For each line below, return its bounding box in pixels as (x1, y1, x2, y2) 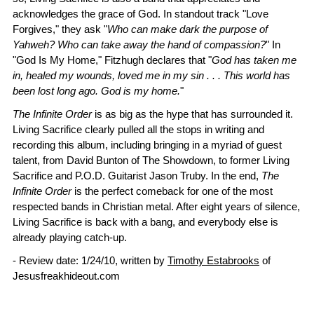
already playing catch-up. (13, 231, 127, 243)
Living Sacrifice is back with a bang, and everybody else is (13, 216, 278, 228)
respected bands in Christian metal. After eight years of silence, (13, 200, 300, 212)
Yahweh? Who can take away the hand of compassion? (13, 39, 266, 50)
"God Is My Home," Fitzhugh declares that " (13, 54, 212, 66)
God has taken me (212, 54, 296, 66)
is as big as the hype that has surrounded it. (92, 108, 293, 120)
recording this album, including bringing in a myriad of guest (13, 139, 282, 151)
